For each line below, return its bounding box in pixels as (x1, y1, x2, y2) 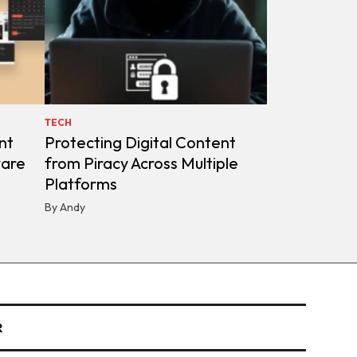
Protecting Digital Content (44, 132, 236, 153)
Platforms (44, 174, 117, 194)
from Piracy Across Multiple (44, 153, 238, 174)
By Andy (44, 200, 85, 215)
